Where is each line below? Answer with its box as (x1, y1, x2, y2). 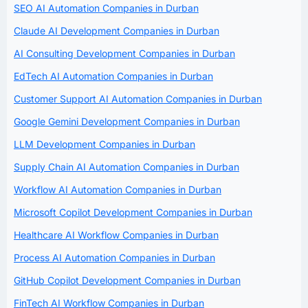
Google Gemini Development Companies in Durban (14, 115, 240, 127)
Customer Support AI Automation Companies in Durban (14, 92, 262, 104)
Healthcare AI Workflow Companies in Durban (14, 228, 219, 241)
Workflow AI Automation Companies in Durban (14, 183, 221, 195)
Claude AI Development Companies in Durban (14, 24, 219, 36)
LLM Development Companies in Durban (14, 137, 195, 150)
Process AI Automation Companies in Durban (14, 251, 215, 263)
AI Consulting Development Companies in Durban (14, 47, 235, 59)
